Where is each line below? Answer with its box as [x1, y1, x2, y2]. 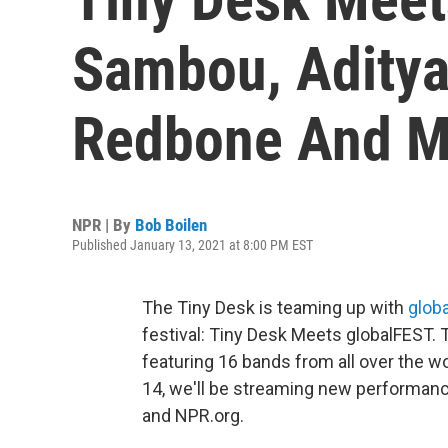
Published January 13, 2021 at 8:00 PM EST [72, 237, 313, 253]
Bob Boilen [135, 215, 207, 235]
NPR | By [72, 215, 135, 235]
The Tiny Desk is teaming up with [142, 297, 408, 318]
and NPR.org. [142, 405, 244, 426]
